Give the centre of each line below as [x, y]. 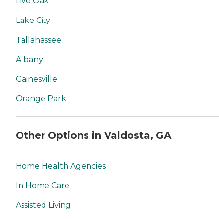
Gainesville [36, 79]
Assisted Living [43, 205]
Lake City [33, 20]
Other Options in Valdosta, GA [93, 136]
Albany [29, 59]
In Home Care [43, 185]
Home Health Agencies [61, 166]
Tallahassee [38, 40]
